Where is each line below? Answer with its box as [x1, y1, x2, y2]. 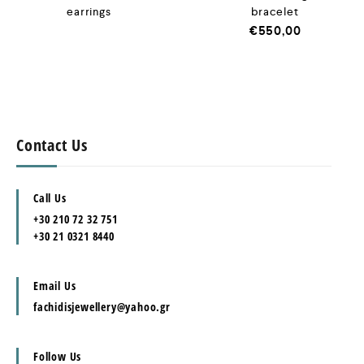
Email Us [33, 278, 76, 294]
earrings [67, 4, 111, 19]
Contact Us [16, 134, 88, 157]
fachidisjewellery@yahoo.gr [33, 299, 171, 315]
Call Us [33, 190, 67, 206]
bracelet [251, 4, 299, 19]
